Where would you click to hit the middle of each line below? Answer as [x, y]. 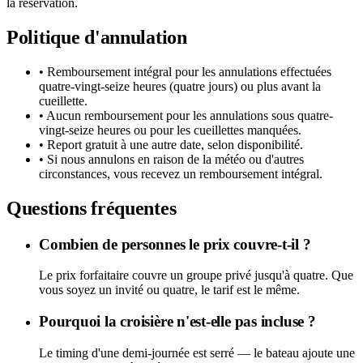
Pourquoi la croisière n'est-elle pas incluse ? [177, 321]
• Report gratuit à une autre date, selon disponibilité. [171, 144]
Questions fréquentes [92, 208]
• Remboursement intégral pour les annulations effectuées [185, 71]
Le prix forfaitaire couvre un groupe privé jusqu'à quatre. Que [196, 275]
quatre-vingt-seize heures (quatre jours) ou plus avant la [180, 86]
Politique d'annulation [97, 37]
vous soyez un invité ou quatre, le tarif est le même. [169, 290]
